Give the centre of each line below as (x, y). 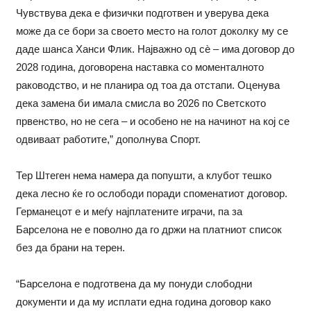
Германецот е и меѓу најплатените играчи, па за (129, 211)
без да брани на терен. (70, 247)
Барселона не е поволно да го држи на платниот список (149, 229)
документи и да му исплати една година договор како (143, 301)
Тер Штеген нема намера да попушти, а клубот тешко (143, 175)
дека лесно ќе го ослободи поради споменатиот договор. (151, 193)
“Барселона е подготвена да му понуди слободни (134, 283)
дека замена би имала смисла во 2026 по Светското (141, 103)
